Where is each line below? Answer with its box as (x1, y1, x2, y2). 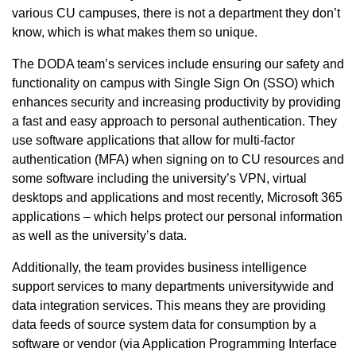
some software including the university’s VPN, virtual (12, 171, 307, 185)
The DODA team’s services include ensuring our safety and (12, 56, 344, 71)
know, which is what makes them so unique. (12, 25, 264, 39)
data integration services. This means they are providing (12, 298, 326, 312)
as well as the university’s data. (12, 228, 193, 242)
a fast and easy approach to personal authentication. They (12, 114, 337, 128)
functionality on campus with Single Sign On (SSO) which (12, 75, 335, 90)
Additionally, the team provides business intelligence (12, 260, 307, 274)
